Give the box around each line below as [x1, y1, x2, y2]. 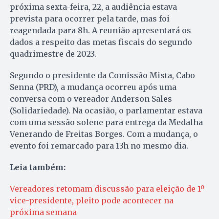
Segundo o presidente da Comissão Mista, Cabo [10, 70, 195, 81]
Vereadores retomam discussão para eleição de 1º [10, 184, 204, 194]
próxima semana [10, 207, 77, 218]
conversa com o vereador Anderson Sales [10, 94, 172, 104]
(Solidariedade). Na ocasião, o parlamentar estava [10, 106, 202, 116]
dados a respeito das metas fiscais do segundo [10, 37, 192, 47]
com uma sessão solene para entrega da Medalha [10, 117, 203, 128]
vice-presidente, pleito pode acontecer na [10, 196, 174, 206]
